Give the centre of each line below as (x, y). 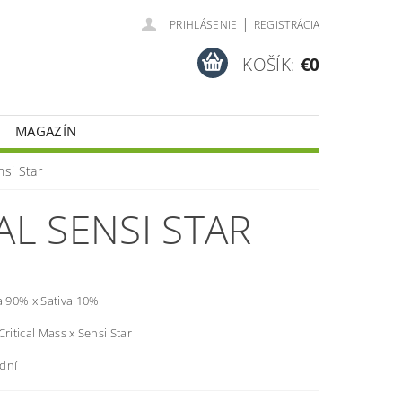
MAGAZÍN (46, 131)
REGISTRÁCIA (287, 25)
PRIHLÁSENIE (204, 25)
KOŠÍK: (269, 64)
